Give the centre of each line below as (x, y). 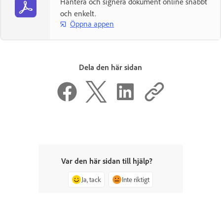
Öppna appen (92, 24)
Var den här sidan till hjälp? (107, 161)
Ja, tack (91, 179)
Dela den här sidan (110, 67)
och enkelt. (78, 13)
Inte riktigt (136, 179)
